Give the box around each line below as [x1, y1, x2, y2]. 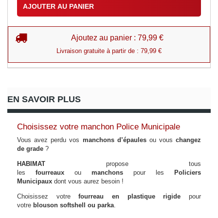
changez [176, 136, 201, 144]
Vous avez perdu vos [17, 136, 83, 144]
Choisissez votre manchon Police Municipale [17, 122, 180, 132]
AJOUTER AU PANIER [23, 2, 94, 11]
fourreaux [36, 169, 64, 177]
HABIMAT [17, 160, 45, 168]
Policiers [174, 169, 201, 177]
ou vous [146, 136, 176, 144]
